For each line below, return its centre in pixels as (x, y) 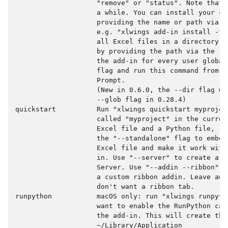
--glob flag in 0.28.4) (101, 99)
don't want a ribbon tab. (105, 187)
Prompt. (70, 80)
